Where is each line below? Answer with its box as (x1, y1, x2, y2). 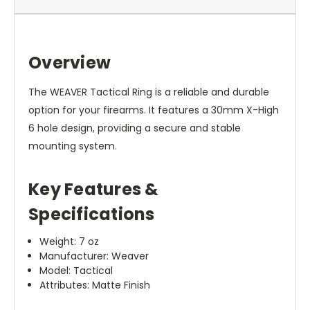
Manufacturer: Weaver (39, 249, 149, 264)
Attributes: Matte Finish (39, 278, 151, 293)
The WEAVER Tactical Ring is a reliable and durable (28, 85, 269, 100)
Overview (28, 51, 111, 75)
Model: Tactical (39, 264, 113, 278)
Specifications (28, 203, 155, 226)
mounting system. (28, 139, 117, 154)
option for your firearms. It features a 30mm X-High (28, 103, 279, 118)
